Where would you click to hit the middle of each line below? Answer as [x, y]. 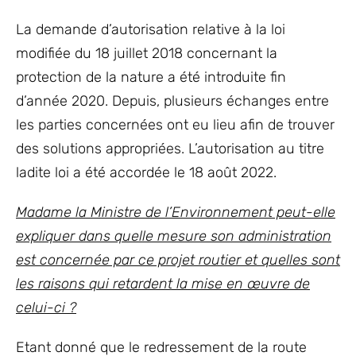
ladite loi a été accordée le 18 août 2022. [146, 172]
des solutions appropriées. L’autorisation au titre [170, 149]
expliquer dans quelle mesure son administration [174, 236]
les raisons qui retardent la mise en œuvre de [163, 284]
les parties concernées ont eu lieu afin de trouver [175, 125]
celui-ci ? [46, 308]
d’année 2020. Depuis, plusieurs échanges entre [172, 101]
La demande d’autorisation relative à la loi [151, 29]
